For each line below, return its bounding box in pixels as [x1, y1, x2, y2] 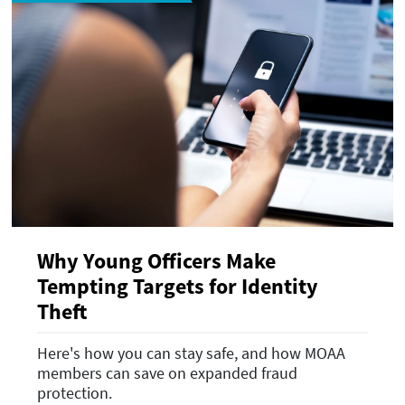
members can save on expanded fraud [37, 363, 297, 384]
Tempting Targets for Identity [37, 271, 318, 300]
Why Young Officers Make [37, 246, 276, 275]
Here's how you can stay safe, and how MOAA [37, 343, 345, 364]
